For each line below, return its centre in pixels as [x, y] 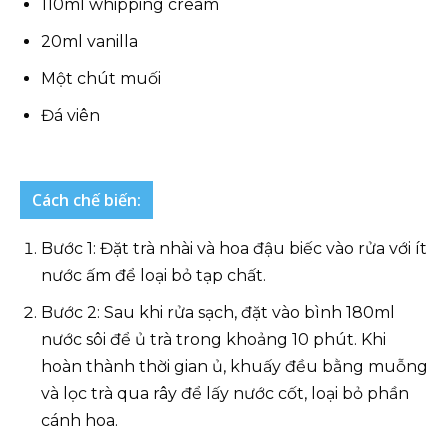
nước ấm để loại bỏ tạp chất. [153, 275]
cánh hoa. [79, 420]
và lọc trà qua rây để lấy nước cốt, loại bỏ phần [225, 393]
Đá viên [70, 115]
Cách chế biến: [86, 200]
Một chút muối [101, 78]
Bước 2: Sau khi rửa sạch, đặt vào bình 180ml [218, 312]
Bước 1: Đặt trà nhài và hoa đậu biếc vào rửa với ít [234, 248]
